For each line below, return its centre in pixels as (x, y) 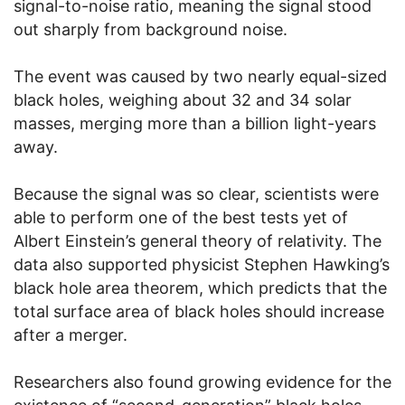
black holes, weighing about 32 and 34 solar (183, 100)
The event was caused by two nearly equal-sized (200, 77)
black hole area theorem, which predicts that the (200, 288)
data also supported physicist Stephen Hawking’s (202, 265)
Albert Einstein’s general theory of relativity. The (198, 241)
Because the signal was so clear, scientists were (196, 194)
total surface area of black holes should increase (199, 312)
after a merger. (71, 335)
